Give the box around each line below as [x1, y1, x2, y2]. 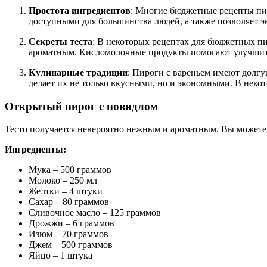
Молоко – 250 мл [29, 175, 97, 186]
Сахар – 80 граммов [29, 197, 109, 207]
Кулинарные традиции [29, 67, 128, 77]
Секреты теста [29, 36, 92, 46]
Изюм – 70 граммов [29, 229, 108, 240]
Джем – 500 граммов [29, 240, 113, 250]
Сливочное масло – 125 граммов [29, 207, 161, 218]
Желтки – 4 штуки [29, 186, 103, 197]
